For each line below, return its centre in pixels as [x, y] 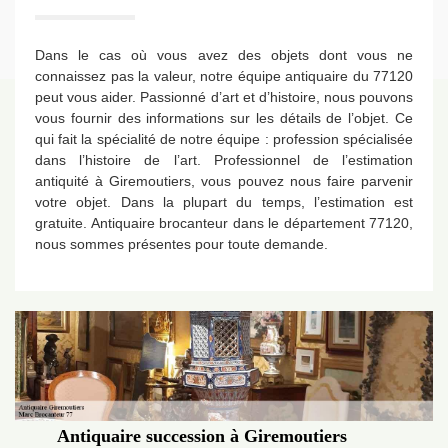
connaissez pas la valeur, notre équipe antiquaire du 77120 [224, 76]
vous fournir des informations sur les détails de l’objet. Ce [224, 118]
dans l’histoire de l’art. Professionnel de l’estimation [224, 160]
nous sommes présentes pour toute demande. [181, 244]
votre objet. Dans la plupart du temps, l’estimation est [224, 202]
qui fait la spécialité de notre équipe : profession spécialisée [224, 139]
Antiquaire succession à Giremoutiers [201, 436]
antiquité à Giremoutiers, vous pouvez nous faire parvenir [224, 181]
